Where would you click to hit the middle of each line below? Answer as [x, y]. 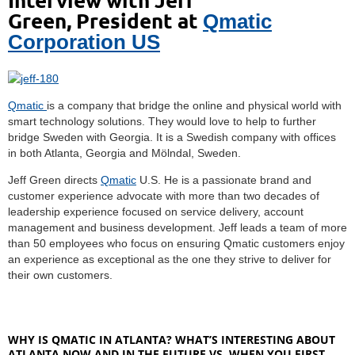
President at [139, 20]
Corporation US [84, 42]
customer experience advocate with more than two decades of [164, 195]
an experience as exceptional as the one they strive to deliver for [170, 259]
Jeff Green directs [54, 179]
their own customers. [60, 275]
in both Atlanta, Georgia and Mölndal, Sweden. [124, 153]
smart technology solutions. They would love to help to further [162, 121]
